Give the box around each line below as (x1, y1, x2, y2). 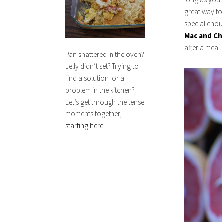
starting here (65, 120, 103, 130)
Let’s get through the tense (65, 97, 144, 107)
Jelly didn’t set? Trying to (65, 61, 139, 71)
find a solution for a (65, 73, 124, 83)
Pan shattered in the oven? (65, 49, 144, 59)
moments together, (65, 109, 122, 118)
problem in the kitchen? (65, 85, 135, 95)
